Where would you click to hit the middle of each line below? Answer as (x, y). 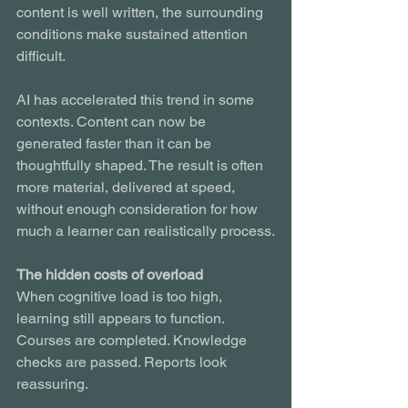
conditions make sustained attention (134, 34)
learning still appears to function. (122, 318)
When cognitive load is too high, (121, 296)
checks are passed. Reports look (123, 362)
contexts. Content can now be (113, 121)
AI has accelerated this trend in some (137, 99)
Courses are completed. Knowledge (133, 340)
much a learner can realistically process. (146, 230)
